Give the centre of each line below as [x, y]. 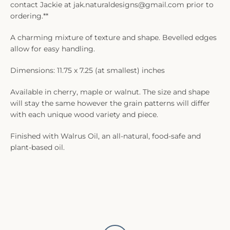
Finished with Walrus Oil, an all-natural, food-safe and [106, 136]
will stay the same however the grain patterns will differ [110, 103]
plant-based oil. [37, 147]
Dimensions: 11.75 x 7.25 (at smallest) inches [88, 70]
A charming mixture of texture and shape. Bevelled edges [113, 37]
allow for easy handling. [53, 49]
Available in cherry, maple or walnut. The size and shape [110, 92]
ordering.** [29, 16]
